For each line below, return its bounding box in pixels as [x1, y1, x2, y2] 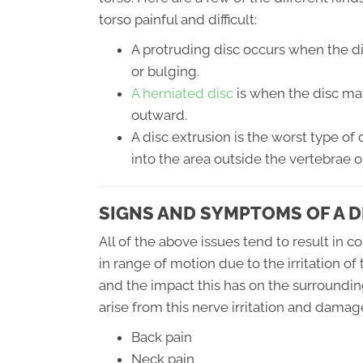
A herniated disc [131, 85, 233, 101]
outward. [131, 107, 187, 123]
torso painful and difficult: [99, 11, 257, 28]
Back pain [131, 329, 192, 345]
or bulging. [131, 63, 199, 79]
